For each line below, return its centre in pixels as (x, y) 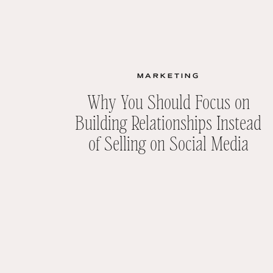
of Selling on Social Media (168, 142)
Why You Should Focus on (168, 101)
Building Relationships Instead (168, 122)
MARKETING (168, 76)
